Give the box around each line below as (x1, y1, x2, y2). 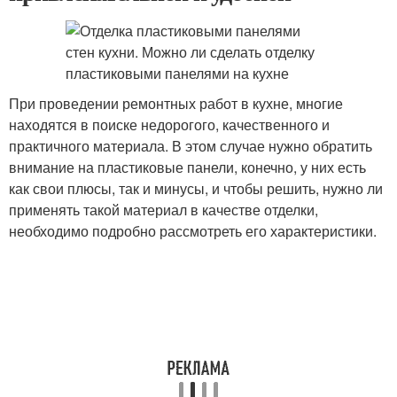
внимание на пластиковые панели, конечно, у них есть (9, 157, 366, 177)
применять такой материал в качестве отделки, (9, 199, 318, 220)
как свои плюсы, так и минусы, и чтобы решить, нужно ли (9, 178, 383, 198)
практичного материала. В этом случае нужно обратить (9, 136, 372, 156)
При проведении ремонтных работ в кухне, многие (9, 93, 343, 113)
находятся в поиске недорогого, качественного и (9, 114, 330, 135)
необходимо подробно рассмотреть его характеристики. (9, 221, 377, 241)
